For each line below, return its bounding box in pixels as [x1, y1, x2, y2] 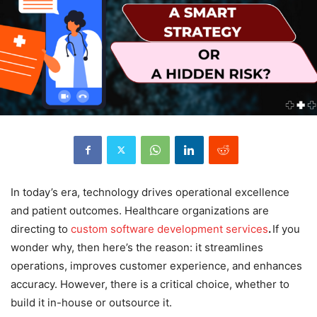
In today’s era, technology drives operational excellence [11, 185, 289, 199]
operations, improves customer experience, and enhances [11, 258, 302, 272]
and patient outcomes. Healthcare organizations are [11, 203, 269, 217]
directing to [11, 221, 71, 236]
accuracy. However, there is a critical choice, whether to [11, 277, 289, 291]
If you [272, 221, 300, 236]
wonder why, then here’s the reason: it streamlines [11, 240, 263, 254]
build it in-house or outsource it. [11, 295, 172, 309]
